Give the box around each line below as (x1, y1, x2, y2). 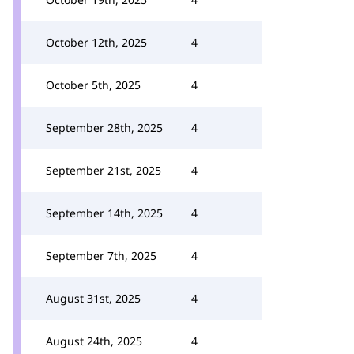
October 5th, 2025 (46, 77, 141, 92)
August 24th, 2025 (46, 333, 142, 348)
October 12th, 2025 (46, 35, 147, 50)
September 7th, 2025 (46, 248, 156, 263)
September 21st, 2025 (46, 163, 161, 178)
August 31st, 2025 (46, 291, 141, 306)
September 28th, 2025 (46, 120, 163, 135)
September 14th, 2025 (46, 205, 163, 220)
